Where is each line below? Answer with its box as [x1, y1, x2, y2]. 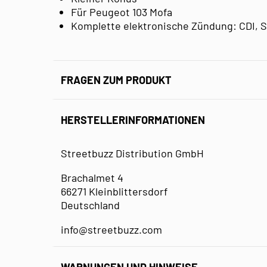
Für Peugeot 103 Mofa [71, 5, 172, 18]
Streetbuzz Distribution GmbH [61, 146, 204, 160]
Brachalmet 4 [61, 170, 123, 184]
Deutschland [61, 198, 120, 212]
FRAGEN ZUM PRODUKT [61, 73, 172, 86]
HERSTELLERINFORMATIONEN [61, 113, 205, 127]
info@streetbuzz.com [61, 222, 162, 236]
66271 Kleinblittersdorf [61, 184, 167, 198]
